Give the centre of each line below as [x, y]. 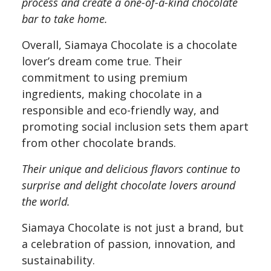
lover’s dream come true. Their [102, 61]
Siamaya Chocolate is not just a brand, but [133, 228]
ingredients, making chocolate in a [112, 94]
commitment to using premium [105, 78]
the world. [46, 202]
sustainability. [58, 260]
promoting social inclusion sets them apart [135, 127]
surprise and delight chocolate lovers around [129, 185]
